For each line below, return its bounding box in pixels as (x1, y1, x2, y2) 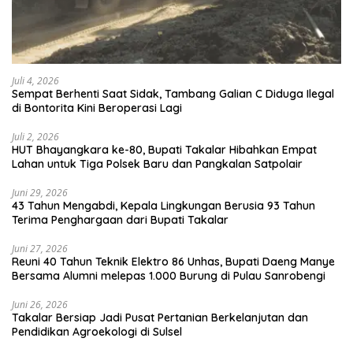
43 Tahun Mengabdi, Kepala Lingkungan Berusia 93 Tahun (12, 198, 315, 213)
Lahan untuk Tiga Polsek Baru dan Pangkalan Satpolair (12, 156, 303, 171)
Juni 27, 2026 (12, 241, 68, 255)
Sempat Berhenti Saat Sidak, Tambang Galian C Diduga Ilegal (12, 86, 334, 101)
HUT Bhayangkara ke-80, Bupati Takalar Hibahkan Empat (12, 142, 317, 157)
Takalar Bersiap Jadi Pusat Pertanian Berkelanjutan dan (12, 310, 308, 325)
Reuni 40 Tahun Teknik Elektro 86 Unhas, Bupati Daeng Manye (12, 254, 335, 269)
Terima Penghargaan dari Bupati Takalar (12, 212, 229, 227)
